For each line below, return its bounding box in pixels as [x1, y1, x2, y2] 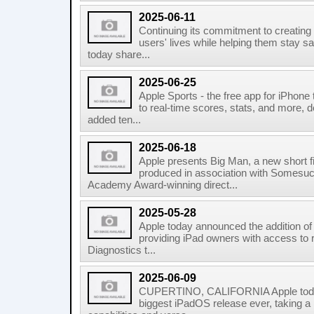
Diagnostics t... [88, 245, 156, 256]
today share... [88, 49, 150, 60]
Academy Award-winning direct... [88, 179, 238, 191]
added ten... [88, 114, 141, 125]
